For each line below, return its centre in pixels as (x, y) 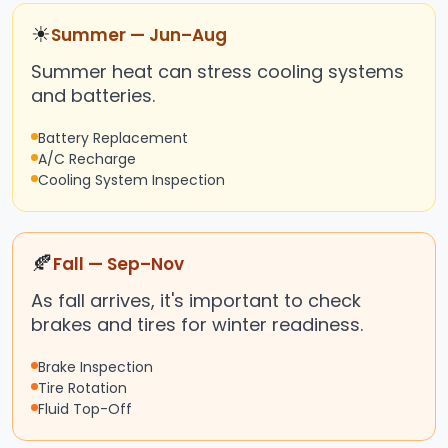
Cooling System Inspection (131, 180)
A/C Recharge (87, 159)
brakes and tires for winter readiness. (197, 325)
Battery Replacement (113, 138)
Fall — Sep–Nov (118, 264)
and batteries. (93, 96)
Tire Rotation (82, 388)
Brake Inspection (95, 367)
